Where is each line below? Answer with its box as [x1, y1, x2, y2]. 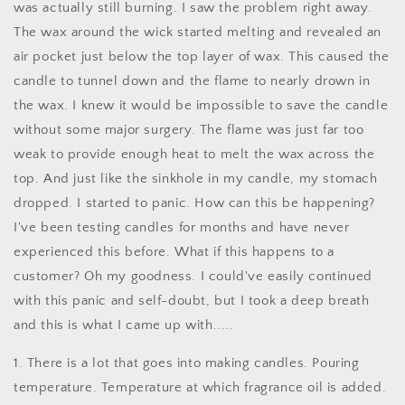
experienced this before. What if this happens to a [14, 244, 335, 259]
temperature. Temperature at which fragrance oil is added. [14, 380, 387, 395]
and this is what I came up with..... [14, 317, 234, 333]
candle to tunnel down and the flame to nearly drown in [14, 73, 371, 89]
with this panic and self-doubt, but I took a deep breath [14, 293, 370, 308]
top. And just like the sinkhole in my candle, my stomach [14, 171, 378, 186]
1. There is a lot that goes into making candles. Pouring [14, 355, 360, 371]
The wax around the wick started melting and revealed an [14, 24, 382, 40]
